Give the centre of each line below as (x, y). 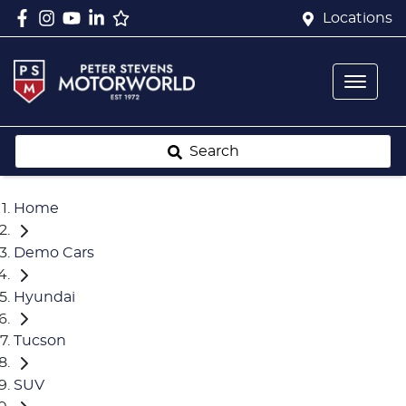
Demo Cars (54, 252)
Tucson (40, 341)
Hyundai (44, 297)
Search (214, 151)
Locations (358, 18)
